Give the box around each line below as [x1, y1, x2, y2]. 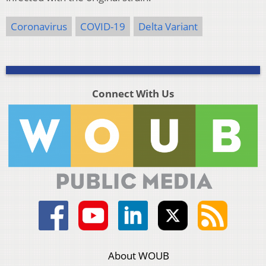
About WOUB [108, 249, 170, 263]
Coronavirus [11, 20, 67, 34]
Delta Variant [138, 20, 198, 34]
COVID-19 [80, 20, 125, 34]
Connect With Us [91, 87, 174, 101]
